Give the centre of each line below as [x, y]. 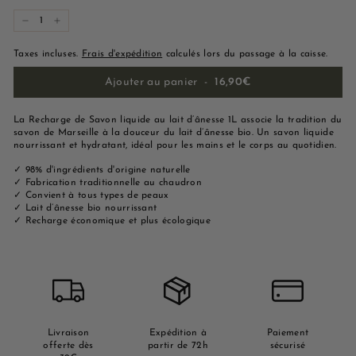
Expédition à [178, 333]
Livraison [68, 333]
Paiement [288, 333]
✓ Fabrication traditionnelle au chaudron [108, 182]
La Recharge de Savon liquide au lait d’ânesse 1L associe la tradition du [178, 120]
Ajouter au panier [151, 82]
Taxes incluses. [48, 54]
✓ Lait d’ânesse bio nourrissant [85, 208]
